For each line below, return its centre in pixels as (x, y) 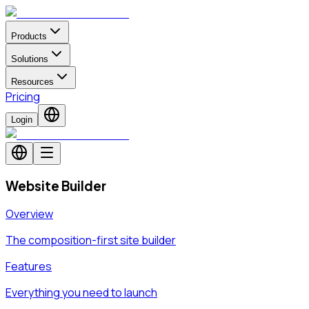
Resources (32, 82)
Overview (29, 214)
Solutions (30, 59)
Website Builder (56, 186)
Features (29, 267)
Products (29, 36)
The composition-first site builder (91, 240)
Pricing (23, 97)
